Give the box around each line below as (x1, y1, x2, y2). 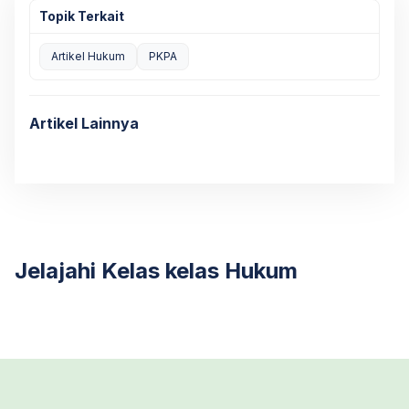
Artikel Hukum (51, 49, 125, 63)
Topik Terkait (39, 8, 124, 24)
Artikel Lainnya (29, 114, 139, 132)
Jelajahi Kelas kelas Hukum (15, 257, 298, 284)
